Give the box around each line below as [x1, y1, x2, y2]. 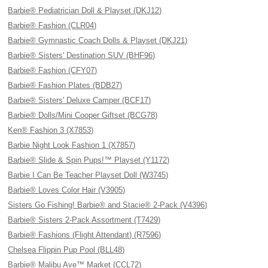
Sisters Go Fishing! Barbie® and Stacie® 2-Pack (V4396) [8, 200, 208, 209]
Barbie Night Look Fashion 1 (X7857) [8, 141, 136, 150]
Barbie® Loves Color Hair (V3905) [8, 185, 126, 194]
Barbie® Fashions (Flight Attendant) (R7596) [8, 230, 162, 239]
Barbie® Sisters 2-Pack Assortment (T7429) [8, 215, 161, 224]
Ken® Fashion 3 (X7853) [8, 126, 94, 135]
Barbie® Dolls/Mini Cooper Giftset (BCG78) [8, 111, 158, 120]
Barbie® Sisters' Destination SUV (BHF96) [8, 51, 156, 60]
